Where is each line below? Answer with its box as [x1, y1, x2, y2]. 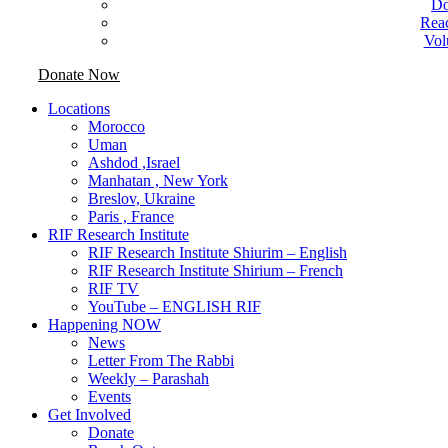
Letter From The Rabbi [88, 352, 234, 369]
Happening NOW [48, 316, 161, 333]
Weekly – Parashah [88, 370, 209, 387]
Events [88, 388, 131, 405]
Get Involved [48, 406, 131, 423]
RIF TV [88, 280, 139, 297]
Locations [48, 100, 110, 117]
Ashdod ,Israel [88, 154, 180, 171]
